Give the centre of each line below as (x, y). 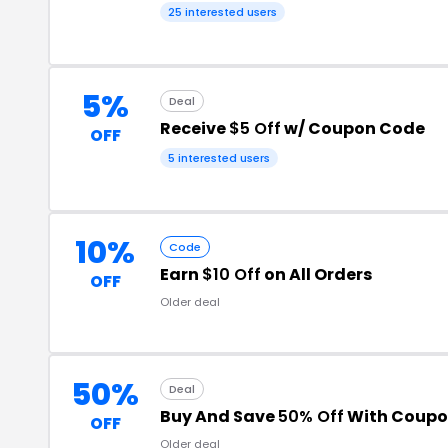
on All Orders (316, 274)
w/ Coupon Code (353, 128)
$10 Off (231, 274)
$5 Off (255, 128)
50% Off (311, 416)
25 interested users (222, 11)
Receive (194, 128)
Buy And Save (219, 416)
